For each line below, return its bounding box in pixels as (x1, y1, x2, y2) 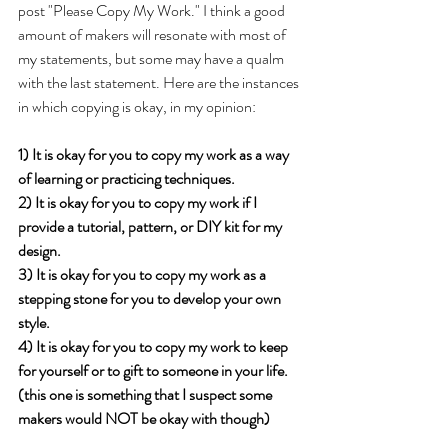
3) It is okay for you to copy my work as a (18, 263, 269, 287)
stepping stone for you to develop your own (18, 287, 284, 311)
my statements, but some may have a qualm (18, 47, 287, 71)
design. (18, 239, 61, 263)
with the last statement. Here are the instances (18, 71, 302, 95)
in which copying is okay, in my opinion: (18, 95, 256, 119)
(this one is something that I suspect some (18, 383, 275, 407)
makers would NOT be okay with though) (18, 407, 270, 431)
